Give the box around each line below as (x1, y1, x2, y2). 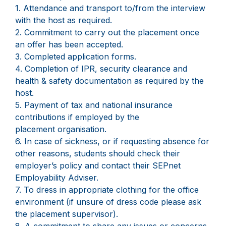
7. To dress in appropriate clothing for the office (15, 185, 199, 195)
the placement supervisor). (15, 209, 118, 219)
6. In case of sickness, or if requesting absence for (15, 136, 209, 147)
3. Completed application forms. (15, 51, 136, 62)
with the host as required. (15, 15, 112, 26)
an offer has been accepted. (15, 39, 123, 50)
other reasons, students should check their (15, 148, 180, 159)
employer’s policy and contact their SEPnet (15, 160, 181, 171)
